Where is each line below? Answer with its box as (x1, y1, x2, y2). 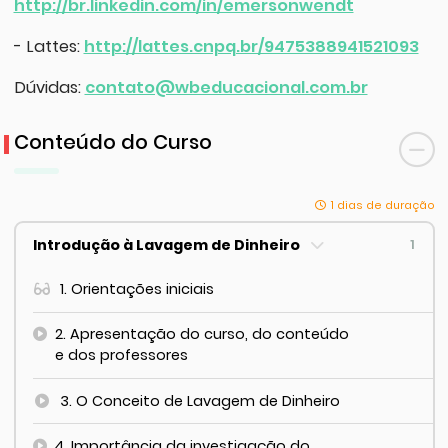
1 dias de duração (330, 197, 435, 213)
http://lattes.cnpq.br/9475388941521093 (83, 35, 419, 59)
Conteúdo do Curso (13, 128, 212, 157)
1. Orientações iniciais (60, 278, 215, 299)
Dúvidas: (13, 76, 85, 100)
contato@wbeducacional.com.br (84, 76, 368, 100)
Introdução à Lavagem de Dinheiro (33, 234, 304, 255)
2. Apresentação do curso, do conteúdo (54, 324, 349, 345)
